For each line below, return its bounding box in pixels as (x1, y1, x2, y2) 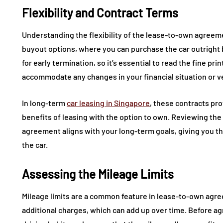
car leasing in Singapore (67, 98, 150, 108)
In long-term (22, 98, 67, 108)
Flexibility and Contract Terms (22, 5, 178, 20)
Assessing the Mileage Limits (22, 167, 174, 182)
